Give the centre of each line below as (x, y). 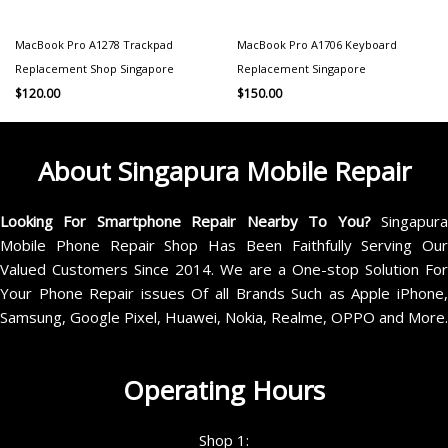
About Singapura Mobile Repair (224, 171)
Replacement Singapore (301, 68)
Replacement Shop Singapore (94, 68)
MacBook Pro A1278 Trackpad (94, 44)
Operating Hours (224, 390)
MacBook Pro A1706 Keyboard (317, 44)
